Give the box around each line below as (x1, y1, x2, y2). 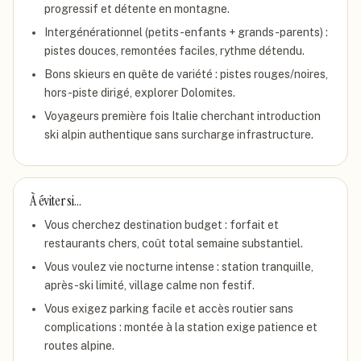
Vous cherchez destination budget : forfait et (44, 218, 279, 231)
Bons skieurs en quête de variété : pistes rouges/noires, (44, 68, 328, 81)
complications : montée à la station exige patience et (44, 321, 317, 334)
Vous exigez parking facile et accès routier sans (44, 302, 293, 315)
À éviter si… (30, 191, 81, 210)
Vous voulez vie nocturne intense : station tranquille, (44, 260, 313, 273)
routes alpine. (44, 339, 114, 352)
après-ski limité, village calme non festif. (44, 279, 255, 292)
